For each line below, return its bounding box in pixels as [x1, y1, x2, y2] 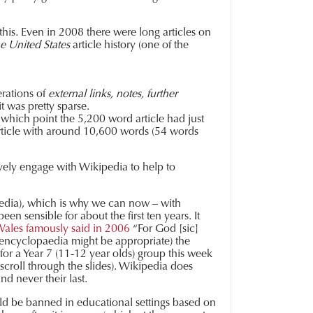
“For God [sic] [133, 221, 198, 235]
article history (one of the [70, 38, 189, 51]
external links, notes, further [48, 87, 177, 100]
